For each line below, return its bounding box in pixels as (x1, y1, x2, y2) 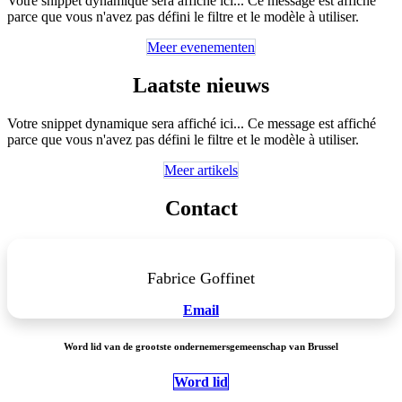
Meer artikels (164, 162, 238, 178)
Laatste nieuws (133, 74, 269, 97)
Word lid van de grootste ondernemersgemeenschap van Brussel (64, 340, 338, 352)
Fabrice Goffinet (147, 268, 255, 287)
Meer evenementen (147, 39, 255, 56)
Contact (164, 196, 238, 220)
